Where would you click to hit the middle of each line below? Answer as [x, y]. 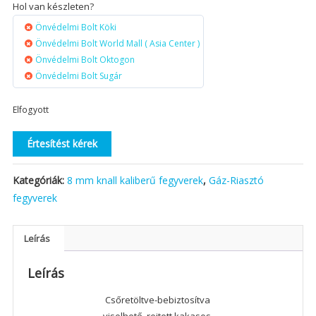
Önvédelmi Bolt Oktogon [85, 60]
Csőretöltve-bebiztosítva [158, 300]
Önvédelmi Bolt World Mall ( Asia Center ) [117, 44]
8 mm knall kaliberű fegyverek [135, 181]
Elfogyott [30, 110]
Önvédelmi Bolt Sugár [78, 76]
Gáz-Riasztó [236, 181]
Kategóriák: [39, 181]
